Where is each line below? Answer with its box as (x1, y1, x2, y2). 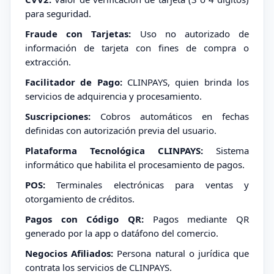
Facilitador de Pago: (25, 76, 122, 88)
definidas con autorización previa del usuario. (25, 124, 217, 136)
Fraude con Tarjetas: (25, 28, 131, 40)
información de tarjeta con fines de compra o (25, 42, 249, 54)
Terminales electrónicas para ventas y (45, 179, 249, 191)
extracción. (25, 56, 71, 68)
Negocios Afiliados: (25, 247, 114, 259)
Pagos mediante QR (144, 213, 249, 225)
